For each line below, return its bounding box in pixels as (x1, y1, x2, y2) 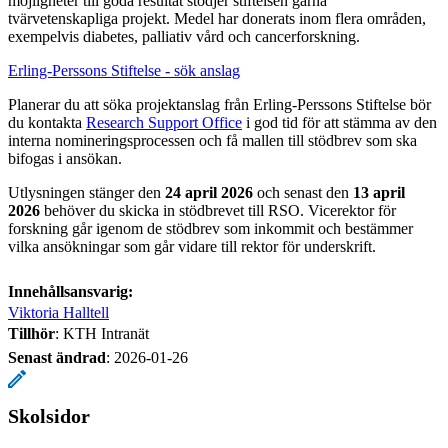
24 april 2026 (165, 183, 253, 201)
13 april (353, 183, 405, 201)
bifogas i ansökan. (8, 149, 122, 167)
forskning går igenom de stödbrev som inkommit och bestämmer (8, 219, 413, 237)
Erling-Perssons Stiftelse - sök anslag (8, 61, 240, 79)
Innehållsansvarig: (8, 282, 133, 300)
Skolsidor (8, 404, 90, 427)
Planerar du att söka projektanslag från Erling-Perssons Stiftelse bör (8, 95, 431, 113)
